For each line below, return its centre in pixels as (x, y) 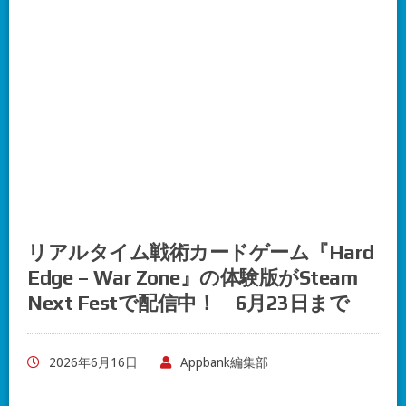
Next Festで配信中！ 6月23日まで (188, 303)
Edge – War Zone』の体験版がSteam (193, 277)
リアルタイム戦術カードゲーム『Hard (201, 252)
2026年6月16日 (93, 362)
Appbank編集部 (224, 362)
